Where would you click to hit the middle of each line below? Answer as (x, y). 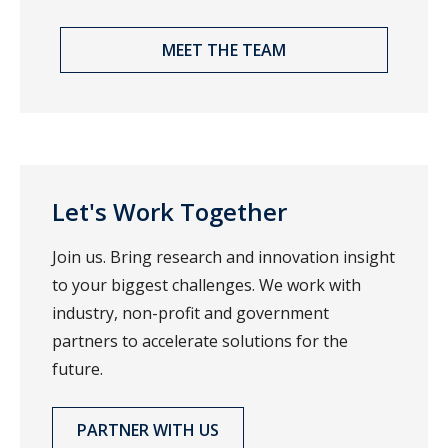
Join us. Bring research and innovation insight (223, 256)
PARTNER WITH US (148, 429)
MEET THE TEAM (224, 49)
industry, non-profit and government (190, 312)
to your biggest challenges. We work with (206, 284)
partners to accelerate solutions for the (200, 340)
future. (77, 368)
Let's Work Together (169, 211)
